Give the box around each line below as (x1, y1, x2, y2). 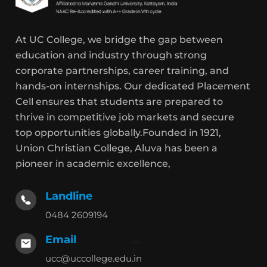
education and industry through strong (15, 49, 207, 61)
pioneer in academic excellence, (15, 158, 171, 170)
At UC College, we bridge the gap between (15, 34, 223, 46)
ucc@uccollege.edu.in (45, 253, 142, 265)
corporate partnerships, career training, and (15, 65, 229, 77)
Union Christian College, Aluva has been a (15, 142, 218, 154)
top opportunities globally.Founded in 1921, (15, 127, 222, 139)
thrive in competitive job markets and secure (15, 111, 235, 123)
